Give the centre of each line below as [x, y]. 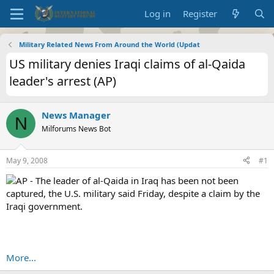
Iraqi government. [44, 206]
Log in [158, 13]
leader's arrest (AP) [63, 81]
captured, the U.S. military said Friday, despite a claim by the [133, 193]
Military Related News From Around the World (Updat [109, 44]
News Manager [76, 115]
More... [21, 257]
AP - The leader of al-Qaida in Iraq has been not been [127, 180]
